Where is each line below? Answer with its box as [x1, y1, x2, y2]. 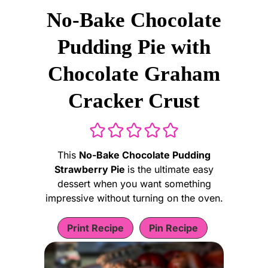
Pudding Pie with [57, 35, 211, 59]
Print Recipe [67, 221, 124, 234]
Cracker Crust [68, 89, 200, 112]
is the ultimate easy [127, 163, 214, 175]
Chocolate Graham [48, 62, 220, 86]
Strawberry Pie [54, 163, 127, 175]
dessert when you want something [57, 177, 211, 190]
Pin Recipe [149, 221, 198, 234]
